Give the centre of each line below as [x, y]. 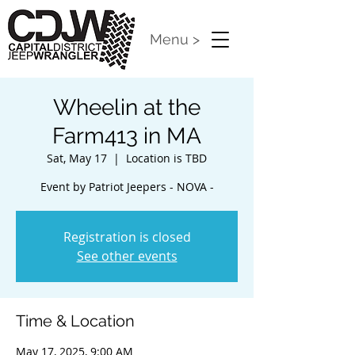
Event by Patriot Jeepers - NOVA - [127, 187]
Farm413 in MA [127, 136]
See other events [127, 256]
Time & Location [75, 321]
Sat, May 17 [77, 158]
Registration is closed [127, 237]
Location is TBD [166, 158]
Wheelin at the [127, 107]
